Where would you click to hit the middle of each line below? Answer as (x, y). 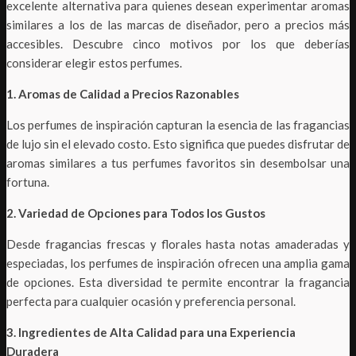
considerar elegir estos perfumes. (94, 62)
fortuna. (28, 182)
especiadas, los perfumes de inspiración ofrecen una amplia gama (178, 263)
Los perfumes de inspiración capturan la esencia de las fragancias (178, 124)
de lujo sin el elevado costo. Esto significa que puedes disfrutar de (178, 143)
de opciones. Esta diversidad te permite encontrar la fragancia (178, 282)
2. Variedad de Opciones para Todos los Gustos (136, 213)
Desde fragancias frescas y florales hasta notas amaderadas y (178, 244)
